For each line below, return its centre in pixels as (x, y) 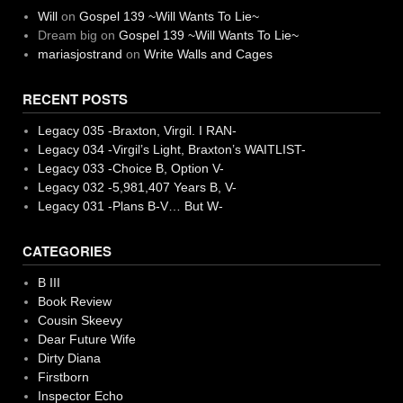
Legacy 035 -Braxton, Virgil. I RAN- (137, 130)
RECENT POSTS (75, 99)
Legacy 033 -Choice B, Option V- (130, 168)
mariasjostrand (80, 54)
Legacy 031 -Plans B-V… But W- (130, 206)
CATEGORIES (67, 251)
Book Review (74, 301)
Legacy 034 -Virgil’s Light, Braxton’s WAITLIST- (171, 149)
